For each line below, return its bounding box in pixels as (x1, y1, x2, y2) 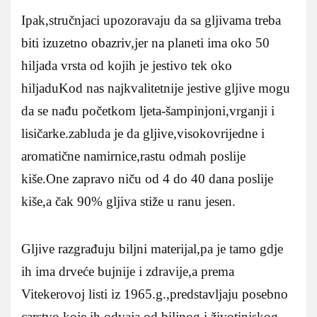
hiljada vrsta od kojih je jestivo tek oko (21, 57, 232, 73)
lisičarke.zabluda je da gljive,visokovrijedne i (21, 125, 265, 141)
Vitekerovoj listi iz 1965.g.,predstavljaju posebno (21, 286, 288, 301)
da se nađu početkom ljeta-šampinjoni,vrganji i (21, 103, 275, 118)
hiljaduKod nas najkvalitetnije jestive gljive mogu (21, 80, 290, 96)
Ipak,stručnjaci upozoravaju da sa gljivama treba (21, 12, 281, 28)
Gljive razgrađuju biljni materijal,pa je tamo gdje (21, 241, 283, 256)
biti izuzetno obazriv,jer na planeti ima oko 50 (21, 35, 270, 50)
